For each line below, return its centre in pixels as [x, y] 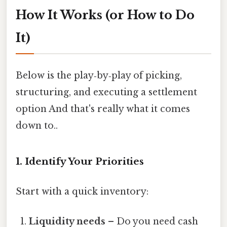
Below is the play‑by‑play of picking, [99, 75]
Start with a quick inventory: [82, 192]
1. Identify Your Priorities [80, 161]
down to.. [37, 125]
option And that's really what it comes [103, 109]
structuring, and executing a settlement [106, 92]
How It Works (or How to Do [105, 15]
